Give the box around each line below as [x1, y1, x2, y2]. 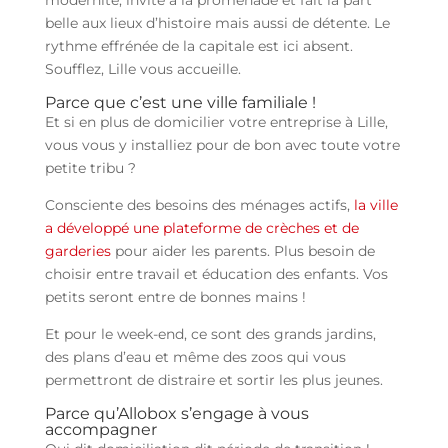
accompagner [44, 420, 157, 440]
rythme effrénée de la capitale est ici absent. [44, 37, 353, 56]
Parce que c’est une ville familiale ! [44, 93, 316, 113]
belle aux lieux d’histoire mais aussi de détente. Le [44, 14, 390, 33]
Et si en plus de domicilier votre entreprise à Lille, [44, 113, 388, 132]
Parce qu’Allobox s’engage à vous [44, 404, 309, 424]
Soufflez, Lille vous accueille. [44, 60, 241, 79]
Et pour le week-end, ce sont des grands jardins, [44, 325, 376, 344]
